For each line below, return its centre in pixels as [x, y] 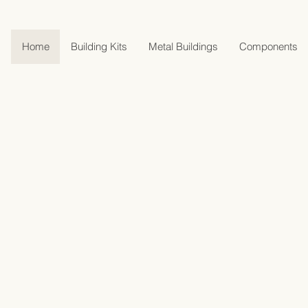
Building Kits [99, 46]
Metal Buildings [183, 46]
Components [268, 46]
